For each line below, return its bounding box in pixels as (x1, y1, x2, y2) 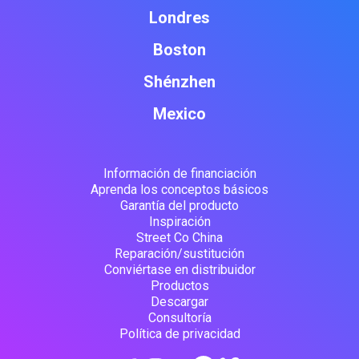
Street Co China (136, 230, 223, 246)
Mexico (153, 104, 206, 124)
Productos (150, 278, 209, 294)
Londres (149, 8, 210, 28)
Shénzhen (143, 72, 216, 92)
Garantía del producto (120, 198, 239, 214)
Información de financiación (103, 166, 256, 182)
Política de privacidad (119, 326, 240, 342)
